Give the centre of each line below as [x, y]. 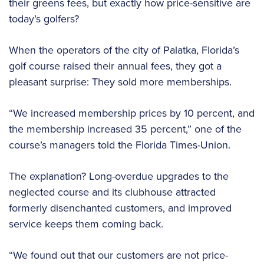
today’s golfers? [44, 18]
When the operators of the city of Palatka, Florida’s [124, 49]
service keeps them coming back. [86, 223]
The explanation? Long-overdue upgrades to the [119, 176]
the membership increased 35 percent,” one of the [125, 128]
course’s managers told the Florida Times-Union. [120, 144]
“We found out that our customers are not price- [118, 255]
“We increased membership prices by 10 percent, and [132, 113]
